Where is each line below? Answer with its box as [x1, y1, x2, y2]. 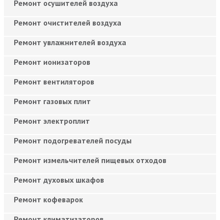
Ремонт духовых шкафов [14, 174, 104, 185]
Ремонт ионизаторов [14, 56, 90, 67]
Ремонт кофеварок [14, 194, 83, 204]
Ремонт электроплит [14, 115, 90, 126]
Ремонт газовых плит [14, 96, 91, 106]
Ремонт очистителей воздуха [14, 17, 121, 27]
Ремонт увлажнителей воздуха [14, 37, 126, 47]
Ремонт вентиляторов [14, 76, 94, 86]
